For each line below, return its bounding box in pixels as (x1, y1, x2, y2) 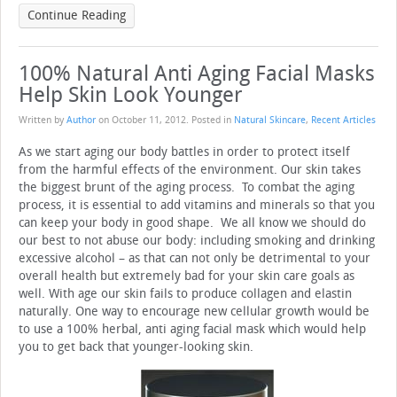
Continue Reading (27, 8, 126, 24)
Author (66, 114, 96, 127)
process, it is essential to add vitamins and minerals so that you (19, 198, 375, 214)
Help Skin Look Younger (19, 82, 243, 108)
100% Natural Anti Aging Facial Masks (19, 61, 375, 87)
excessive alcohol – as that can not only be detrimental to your (19, 251, 370, 267)
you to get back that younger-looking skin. (19, 339, 253, 355)
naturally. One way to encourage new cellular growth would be (19, 304, 370, 320)
